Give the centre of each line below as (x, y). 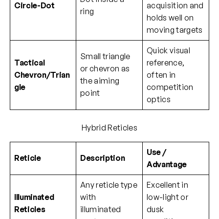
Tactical (30, 63)
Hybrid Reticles (109, 128)
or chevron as (105, 69)
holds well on (170, 18)
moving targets (175, 30)
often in (161, 75)
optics (159, 99)
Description (103, 158)
